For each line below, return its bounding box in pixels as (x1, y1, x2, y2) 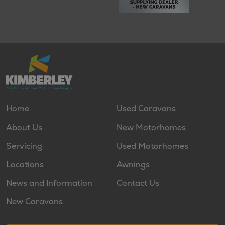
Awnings (117, 159, 150, 170)
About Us (6, 122, 42, 133)
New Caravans (6, 196, 63, 207)
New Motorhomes (117, 122, 186, 133)
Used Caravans (117, 103, 176, 115)
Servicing (6, 141, 42, 152)
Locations (6, 159, 44, 170)
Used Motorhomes (117, 141, 188, 152)
